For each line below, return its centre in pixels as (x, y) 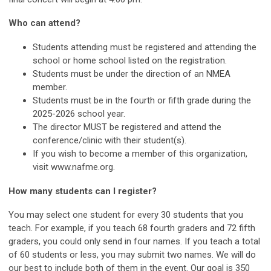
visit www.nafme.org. (74, 167)
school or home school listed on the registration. (130, 61)
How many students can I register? (83, 191)
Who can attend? (44, 23)
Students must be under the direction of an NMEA (132, 74)
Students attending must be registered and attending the (145, 47)
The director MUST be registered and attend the (127, 127)
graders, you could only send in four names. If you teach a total (134, 242)
